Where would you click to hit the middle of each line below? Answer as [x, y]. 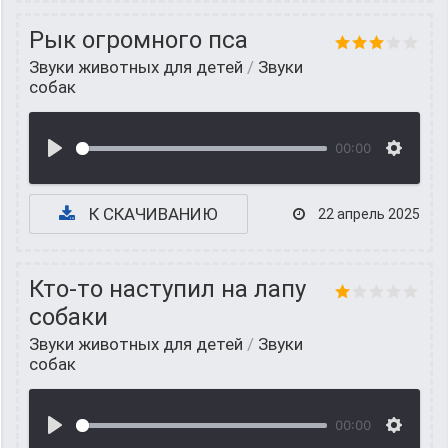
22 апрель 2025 [367, 214]
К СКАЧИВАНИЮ [151, 214]
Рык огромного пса [138, 40]
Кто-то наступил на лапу [167, 289]
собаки [68, 317]
